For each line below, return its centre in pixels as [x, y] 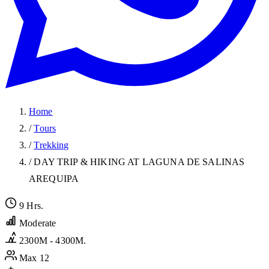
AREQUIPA [54, 179]
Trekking [51, 145]
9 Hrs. [32, 206]
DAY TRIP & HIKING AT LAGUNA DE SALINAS [139, 162]
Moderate [38, 223]
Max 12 [35, 258]
